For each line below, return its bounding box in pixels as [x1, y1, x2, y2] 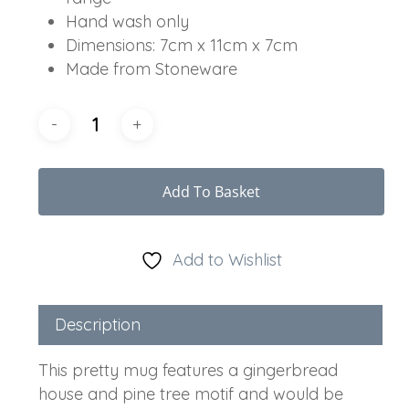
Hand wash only [65, 11, 189, 33]
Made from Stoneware [65, 58, 237, 80]
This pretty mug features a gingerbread [37, 360, 338, 382]
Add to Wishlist [172, 249, 282, 271]
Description [54, 314, 141, 336]
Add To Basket [162, 182, 260, 203]
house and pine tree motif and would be [37, 383, 343, 405]
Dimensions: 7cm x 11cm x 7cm [65, 35, 298, 57]
